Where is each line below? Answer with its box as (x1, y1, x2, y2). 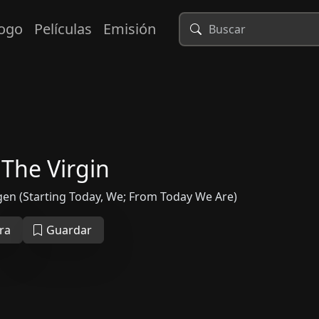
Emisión (103, 19, 156, 38)
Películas (33, 19, 92, 38)
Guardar (43, 222, 92, 238)
